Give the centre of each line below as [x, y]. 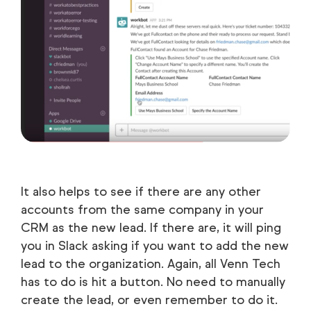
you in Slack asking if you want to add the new [155, 245]
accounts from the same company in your [142, 209]
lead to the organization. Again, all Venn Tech [151, 263]
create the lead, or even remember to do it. [149, 300]
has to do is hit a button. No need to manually [153, 281]
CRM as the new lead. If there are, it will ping [151, 227]
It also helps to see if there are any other [141, 191]
